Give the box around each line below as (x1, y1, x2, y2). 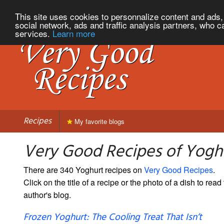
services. (15, 26, 52, 39)
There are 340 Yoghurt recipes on (23, 163, 144, 175)
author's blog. (23, 188, 71, 200)
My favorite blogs (72, 116, 124, 126)
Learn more (52, 26, 95, 39)
